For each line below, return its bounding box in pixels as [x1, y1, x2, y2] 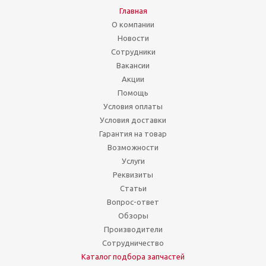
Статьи [119, 184, 147, 192]
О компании [112, 20, 154, 28]
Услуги [121, 157, 145, 165]
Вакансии [116, 61, 150, 69]
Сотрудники [110, 47, 156, 56]
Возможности [107, 143, 159, 151]
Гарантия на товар [99, 129, 167, 138]
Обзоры [118, 211, 148, 220]
